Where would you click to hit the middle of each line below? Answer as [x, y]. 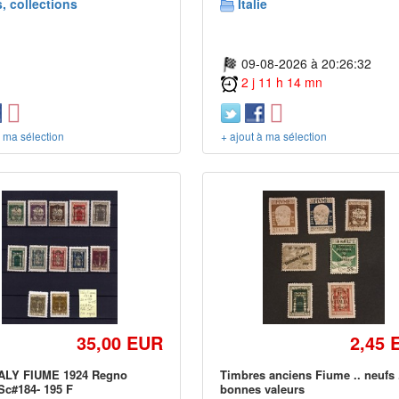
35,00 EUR [120, 343]
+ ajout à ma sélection [274, 136]
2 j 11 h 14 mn [282, 82]
